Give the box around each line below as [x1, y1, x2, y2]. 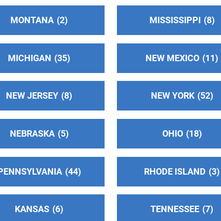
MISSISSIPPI [149, 14, 201, 25]
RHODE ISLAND [144, 166, 206, 177]
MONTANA [10, 14, 54, 25]
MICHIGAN [8, 52, 52, 63]
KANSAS [15, 204, 50, 215]
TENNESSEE [150, 204, 200, 215]
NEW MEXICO [146, 52, 200, 63]
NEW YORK [150, 90, 194, 101]
